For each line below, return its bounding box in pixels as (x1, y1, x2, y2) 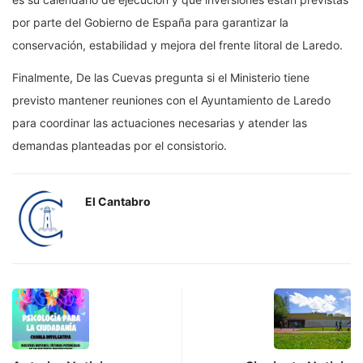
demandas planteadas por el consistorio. (12, 139, 227, 153)
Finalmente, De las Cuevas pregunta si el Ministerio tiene (12, 70, 310, 85)
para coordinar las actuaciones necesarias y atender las (12, 116, 307, 130)
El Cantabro (85, 194, 151, 209)
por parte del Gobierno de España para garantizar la (12, 15, 288, 30)
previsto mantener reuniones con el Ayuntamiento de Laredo (12, 93, 331, 108)
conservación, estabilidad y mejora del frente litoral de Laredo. (12, 38, 343, 53)
